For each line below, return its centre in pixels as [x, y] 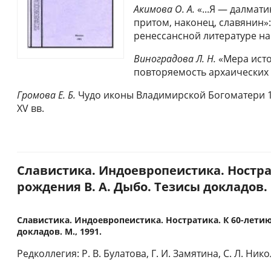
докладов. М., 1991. [59, 232]
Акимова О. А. [164, 9]
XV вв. [31, 109]
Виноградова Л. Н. [175, 59]
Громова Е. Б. [46, 95]
